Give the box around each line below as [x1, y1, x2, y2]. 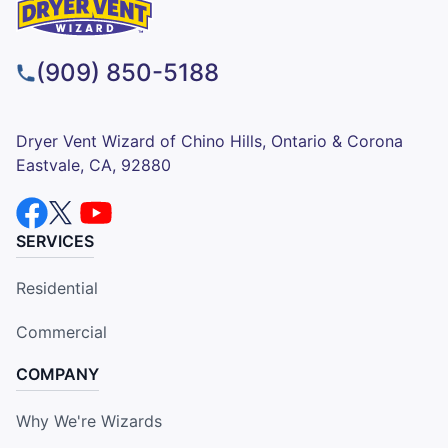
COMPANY [16, 363, 99, 384]
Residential [16, 277, 98, 298]
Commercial [16, 321, 107, 342]
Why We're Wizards [16, 410, 162, 431]
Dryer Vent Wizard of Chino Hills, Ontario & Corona [16, 130, 403, 151]
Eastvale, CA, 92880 [16, 154, 171, 175]
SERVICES [16, 230, 94, 251]
